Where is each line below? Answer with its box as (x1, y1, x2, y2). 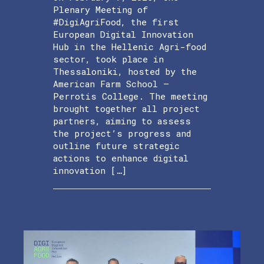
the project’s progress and (53, 127, 191, 140)
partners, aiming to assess (53, 115, 191, 127)
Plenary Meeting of (53, 4, 148, 16)
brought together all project (53, 103, 200, 115)
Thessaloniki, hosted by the (53, 65, 197, 78)
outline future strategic (53, 140, 180, 152)
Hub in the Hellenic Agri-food (53, 41, 206, 53)
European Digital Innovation (53, 28, 193, 41)
